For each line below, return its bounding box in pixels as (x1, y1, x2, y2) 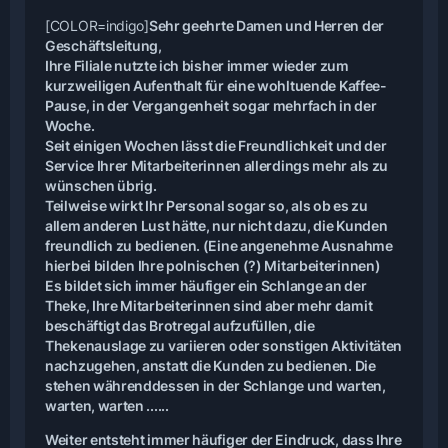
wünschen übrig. (45, 177, 157, 194)
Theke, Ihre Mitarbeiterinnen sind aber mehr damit (45, 297, 373, 314)
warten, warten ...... (45, 397, 169, 414)
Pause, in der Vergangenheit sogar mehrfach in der (45, 97, 377, 114)
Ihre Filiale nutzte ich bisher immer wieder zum (45, 57, 349, 74)
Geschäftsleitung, (45, 37, 162, 54)
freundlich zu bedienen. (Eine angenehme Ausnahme (45, 237, 393, 254)
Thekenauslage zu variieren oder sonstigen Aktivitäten (45, 337, 403, 354)
